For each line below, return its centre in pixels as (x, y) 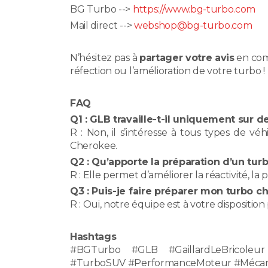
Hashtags (93, 236)
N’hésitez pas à (105, 57)
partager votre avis (187, 57)
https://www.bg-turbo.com (194, 9)
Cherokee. (94, 145)
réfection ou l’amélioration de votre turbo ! (167, 71)
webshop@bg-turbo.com (193, 25)
